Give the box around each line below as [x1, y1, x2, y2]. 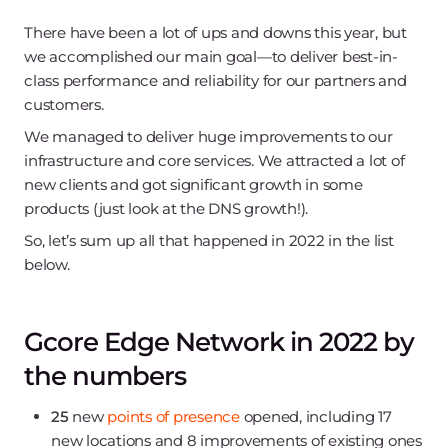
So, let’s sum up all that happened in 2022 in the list [24, 230, 394, 250]
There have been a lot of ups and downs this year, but [24, 22, 407, 42]
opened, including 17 [239, 406, 392, 426]
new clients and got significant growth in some [24, 174, 363, 194]
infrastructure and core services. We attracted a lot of [24, 150, 405, 170]
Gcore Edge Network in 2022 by [24, 325, 414, 358]
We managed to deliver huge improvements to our [24, 126, 393, 146]
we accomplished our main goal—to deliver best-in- [24, 46, 398, 66]
